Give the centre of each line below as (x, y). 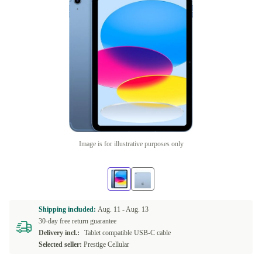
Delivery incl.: (59, 233)
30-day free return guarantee (77, 221)
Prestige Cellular (106, 244)
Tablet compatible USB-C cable (127, 233)
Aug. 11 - (112, 209)
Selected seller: (60, 244)
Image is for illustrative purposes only (131, 144)
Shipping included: (68, 209)
